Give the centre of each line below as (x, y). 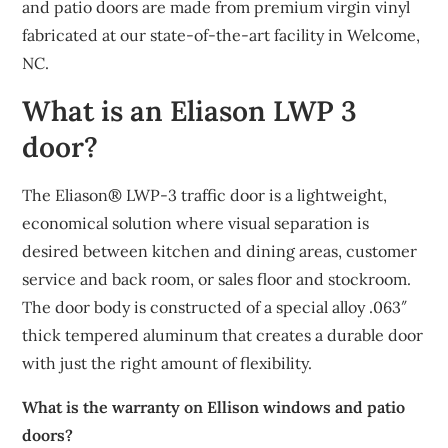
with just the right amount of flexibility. (167, 363)
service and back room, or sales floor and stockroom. (217, 279)
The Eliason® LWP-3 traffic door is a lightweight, (205, 195)
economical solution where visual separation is (196, 223)
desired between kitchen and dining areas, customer (220, 251)
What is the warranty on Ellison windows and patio (214, 407)
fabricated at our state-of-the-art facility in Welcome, (221, 35)
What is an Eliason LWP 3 (190, 111)
